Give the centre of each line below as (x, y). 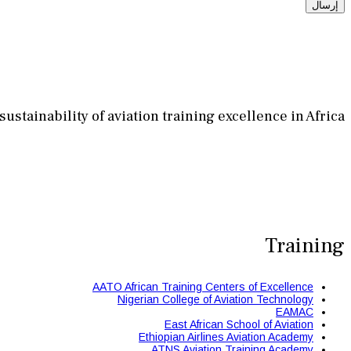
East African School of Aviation (239, 324)
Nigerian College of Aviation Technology (215, 299)
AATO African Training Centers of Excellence (203, 286)
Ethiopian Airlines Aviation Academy (226, 337)
